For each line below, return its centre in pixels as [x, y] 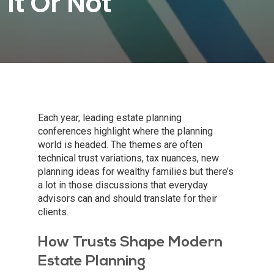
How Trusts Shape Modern [130, 243]
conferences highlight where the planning [125, 131]
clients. [53, 212]
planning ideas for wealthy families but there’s [136, 172]
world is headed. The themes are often [120, 145]
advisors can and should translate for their [128, 199]
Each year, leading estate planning [110, 118]
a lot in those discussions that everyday [123, 185]
